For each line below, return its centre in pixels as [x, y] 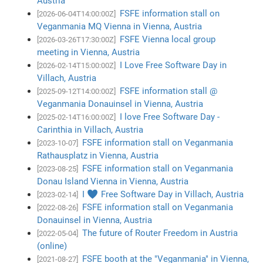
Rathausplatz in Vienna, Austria [98, 155]
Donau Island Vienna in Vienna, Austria [113, 181]
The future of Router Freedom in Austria [160, 233]
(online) [52, 246]
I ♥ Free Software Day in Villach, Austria [163, 194]
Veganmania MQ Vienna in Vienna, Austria [120, 26]
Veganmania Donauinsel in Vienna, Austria [120, 104]
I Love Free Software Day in [173, 65]
